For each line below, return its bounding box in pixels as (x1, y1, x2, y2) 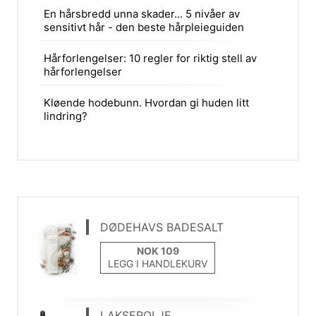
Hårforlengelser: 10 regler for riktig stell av (43, 51, 257, 65)
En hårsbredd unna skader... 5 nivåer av (43, 6, 240, 20)
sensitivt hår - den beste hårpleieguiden (43, 20, 244, 34)
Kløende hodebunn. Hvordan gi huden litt (43, 95, 249, 109)
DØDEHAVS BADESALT (100, 219, 224, 234)
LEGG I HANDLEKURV (108, 257, 208, 269)
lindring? (43, 109, 87, 123)
